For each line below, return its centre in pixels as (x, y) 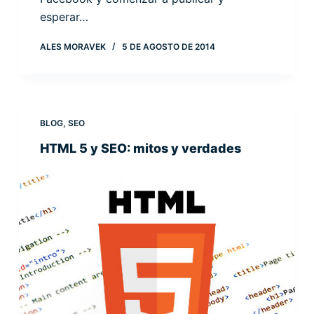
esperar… (64, 17)
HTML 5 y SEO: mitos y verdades (140, 149)
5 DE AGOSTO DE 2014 (168, 47)
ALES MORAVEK (73, 47)
